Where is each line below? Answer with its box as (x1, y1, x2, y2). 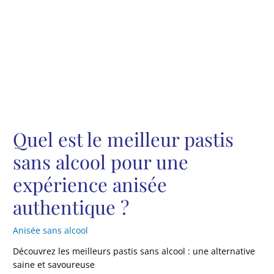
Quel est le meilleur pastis (13, 126, 234, 152)
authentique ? (13, 194, 130, 220)
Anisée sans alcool (13, 224, 89, 237)
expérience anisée (13, 171, 168, 198)
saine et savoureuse (13, 259, 95, 271)
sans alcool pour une (13, 149, 189, 175)
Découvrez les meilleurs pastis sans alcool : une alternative (13, 245, 256, 257)
